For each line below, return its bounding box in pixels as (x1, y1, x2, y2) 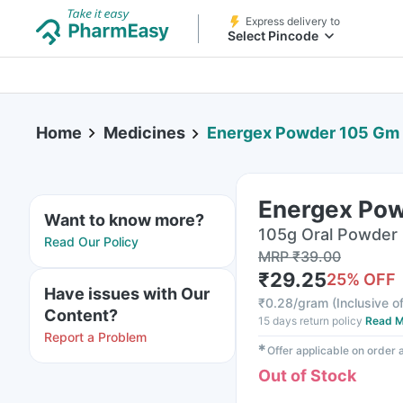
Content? (44, 306, 118, 325)
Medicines (103, 123, 185, 142)
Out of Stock (258, 366, 356, 385)
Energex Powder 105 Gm (207, 123, 399, 143)
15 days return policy (258, 314, 363, 327)
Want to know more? (44, 210, 204, 229)
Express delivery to (246, 14, 340, 28)
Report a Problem (44, 329, 147, 345)
